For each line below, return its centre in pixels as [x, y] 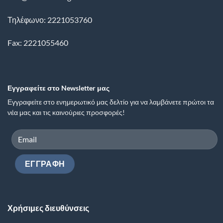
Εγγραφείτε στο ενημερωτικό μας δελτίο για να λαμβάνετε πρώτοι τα [111, 102]
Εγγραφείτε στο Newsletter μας [58, 88]
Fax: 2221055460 [38, 42]
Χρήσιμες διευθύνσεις [48, 208]
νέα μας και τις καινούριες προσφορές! [66, 113]
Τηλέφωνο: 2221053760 [50, 19]
